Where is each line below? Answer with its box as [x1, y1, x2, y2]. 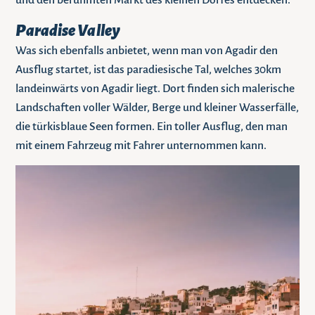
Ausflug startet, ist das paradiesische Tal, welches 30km [15, 63, 282, 76]
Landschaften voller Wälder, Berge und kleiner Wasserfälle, [15, 101, 300, 114]
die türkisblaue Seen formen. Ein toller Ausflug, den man [15, 120, 288, 133]
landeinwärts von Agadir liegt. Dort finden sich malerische [15, 82, 295, 95]
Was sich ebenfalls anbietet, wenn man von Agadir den [15, 44, 278, 57]
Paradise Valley [15, 22, 120, 39]
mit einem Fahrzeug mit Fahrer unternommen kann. [15, 139, 267, 152]
